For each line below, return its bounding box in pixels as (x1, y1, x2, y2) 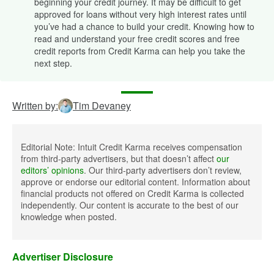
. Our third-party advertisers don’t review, (84, 164, 242, 176)
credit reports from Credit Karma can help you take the (34, 45, 245, 57)
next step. (34, 57, 72, 69)
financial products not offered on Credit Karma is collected (21, 187, 244, 199)
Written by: (12, 98, 58, 113)
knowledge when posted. (21, 210, 117, 223)
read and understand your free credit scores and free (34, 32, 240, 45)
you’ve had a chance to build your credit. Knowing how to (34, 20, 254, 32)
